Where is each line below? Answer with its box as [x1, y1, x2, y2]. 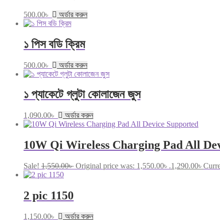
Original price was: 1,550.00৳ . [76, 162, 171, 170]
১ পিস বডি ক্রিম [24, 37, 85, 51]
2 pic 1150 [24, 189, 74, 202]
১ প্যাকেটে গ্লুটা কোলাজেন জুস [24, 88, 140, 101]
